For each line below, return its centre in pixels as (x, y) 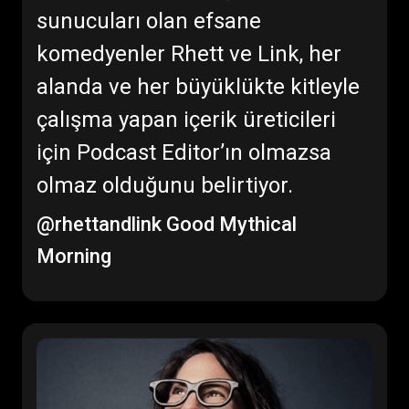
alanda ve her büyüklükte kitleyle (198, 87)
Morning (74, 257)
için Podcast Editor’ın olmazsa (184, 153)
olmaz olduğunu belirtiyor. (165, 186)
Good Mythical (229, 225)
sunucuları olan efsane (149, 21)
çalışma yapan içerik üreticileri (186, 120)
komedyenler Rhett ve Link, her (189, 54)
